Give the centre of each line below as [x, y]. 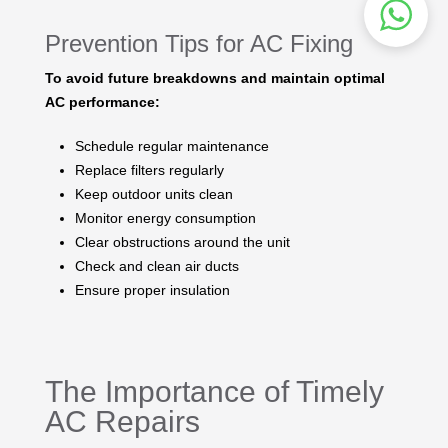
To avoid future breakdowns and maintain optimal [215, 77]
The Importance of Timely [214, 391]
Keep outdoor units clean [154, 193]
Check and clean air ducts [157, 265]
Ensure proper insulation [152, 289]
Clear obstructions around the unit [182, 241]
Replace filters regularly [149, 169]
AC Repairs [122, 421]
